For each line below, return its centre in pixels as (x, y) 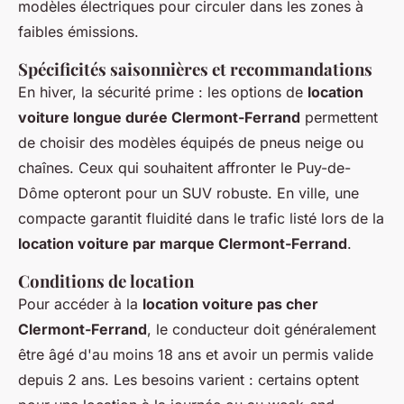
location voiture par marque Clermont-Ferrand (183, 243)
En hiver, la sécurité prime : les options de (163, 92)
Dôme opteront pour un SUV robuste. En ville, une (188, 193)
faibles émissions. (78, 31)
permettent (339, 117)
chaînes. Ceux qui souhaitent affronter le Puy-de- (184, 167)
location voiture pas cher (230, 303)
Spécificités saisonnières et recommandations (195, 69)
